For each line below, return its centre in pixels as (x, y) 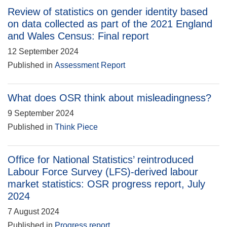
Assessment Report (90, 65)
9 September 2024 (41, 113)
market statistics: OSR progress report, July (106, 184)
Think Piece (76, 127)
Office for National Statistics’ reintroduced (101, 160)
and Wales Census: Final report (78, 36)
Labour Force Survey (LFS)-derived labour (103, 172)
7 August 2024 (33, 212)
